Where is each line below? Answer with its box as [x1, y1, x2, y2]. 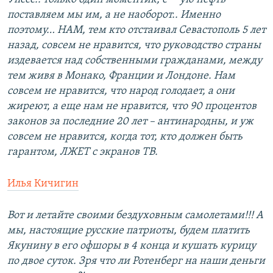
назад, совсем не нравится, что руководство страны [7, 40, 261, 52]
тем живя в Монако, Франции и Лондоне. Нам [7, 70, 235, 82]
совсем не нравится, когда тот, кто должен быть [7, 131, 243, 143]
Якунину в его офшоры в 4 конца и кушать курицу [7, 240, 256, 252]
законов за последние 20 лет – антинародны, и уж [7, 116, 253, 128]
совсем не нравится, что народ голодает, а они [7, 85, 235, 97]
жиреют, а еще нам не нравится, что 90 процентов [7, 101, 257, 113]
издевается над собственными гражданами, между [7, 55, 262, 67]
